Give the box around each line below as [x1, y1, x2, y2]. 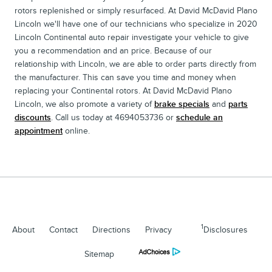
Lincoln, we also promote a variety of [15, 98, 154, 109]
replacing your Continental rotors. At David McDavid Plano [15, 85, 232, 96]
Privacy [145, 224, 172, 235]
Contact [49, 224, 78, 235]
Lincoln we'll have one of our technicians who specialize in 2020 [15, 18, 257, 29]
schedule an [176, 112, 223, 123]
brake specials [154, 98, 209, 109]
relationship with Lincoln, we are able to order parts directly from [15, 58, 256, 69]
